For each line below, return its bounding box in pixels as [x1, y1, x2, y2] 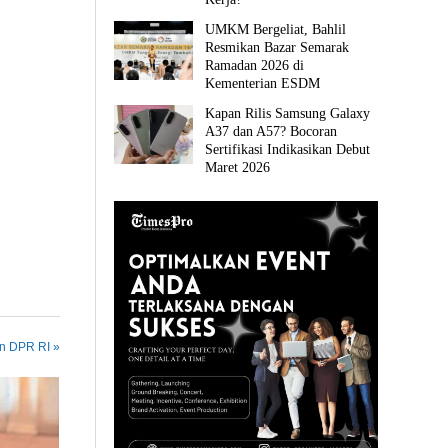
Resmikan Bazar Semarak [205, 40, 350, 56]
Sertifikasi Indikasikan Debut [205, 142, 371, 158]
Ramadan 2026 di [205, 58, 305, 74]
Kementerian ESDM [205, 76, 321, 92]
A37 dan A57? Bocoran [205, 124, 338, 140]
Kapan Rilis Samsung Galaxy [205, 106, 371, 122]
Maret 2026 [205, 160, 271, 176]
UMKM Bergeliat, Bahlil [205, 22, 347, 38]
